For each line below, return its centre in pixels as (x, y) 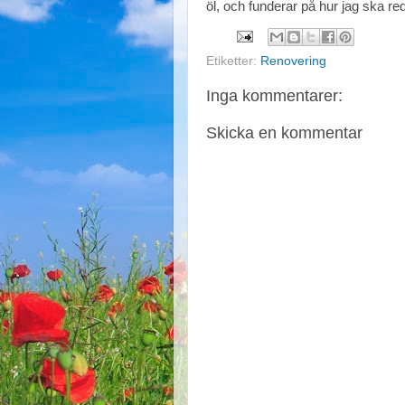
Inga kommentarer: (274, 95)
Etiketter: (233, 61)
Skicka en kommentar (284, 132)
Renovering (293, 61)
